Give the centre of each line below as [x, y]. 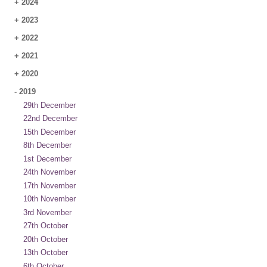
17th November [49, 185]
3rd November [47, 212]
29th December [49, 105]
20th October [46, 239]
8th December [47, 145]
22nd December [50, 118]
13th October [46, 252]
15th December [49, 132]
